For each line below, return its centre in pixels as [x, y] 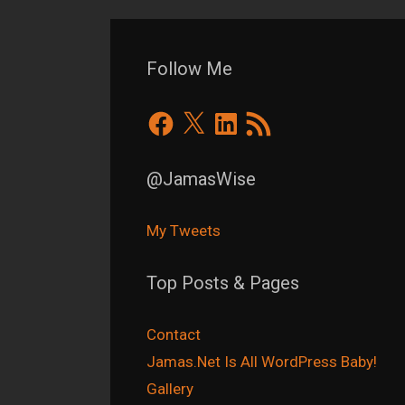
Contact [174, 335]
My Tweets [184, 231]
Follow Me [189, 69]
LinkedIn [239, 116]
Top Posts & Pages [223, 283]
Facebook [179, 116]
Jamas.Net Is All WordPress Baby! [262, 362]
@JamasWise [201, 179]
